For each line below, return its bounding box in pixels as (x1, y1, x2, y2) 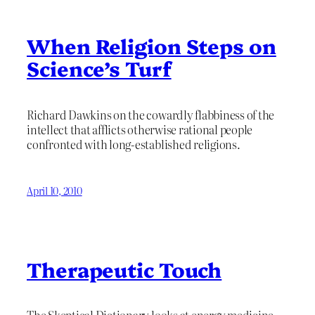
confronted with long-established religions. (27, 135, 240, 153)
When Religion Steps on (27, 32, 276, 59)
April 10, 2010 (27, 184, 82, 198)
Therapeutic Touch (27, 255, 222, 283)
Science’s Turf (27, 54, 172, 82)
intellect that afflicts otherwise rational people (27, 120, 253, 138)
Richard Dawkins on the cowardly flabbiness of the (27, 105, 275, 123)
